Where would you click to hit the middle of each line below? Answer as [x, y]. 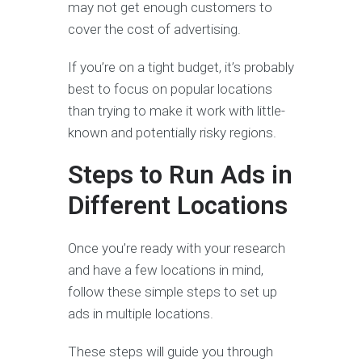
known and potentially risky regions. [172, 132]
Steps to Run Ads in [180, 175]
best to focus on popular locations [170, 88]
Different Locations [178, 205]
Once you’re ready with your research [177, 248]
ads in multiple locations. [142, 313]
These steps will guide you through [170, 351]
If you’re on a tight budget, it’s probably [181, 67]
